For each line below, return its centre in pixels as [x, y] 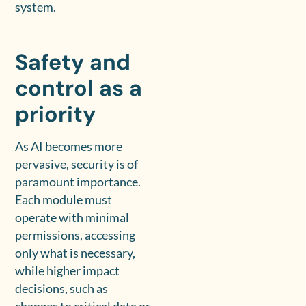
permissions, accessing [75, 236]
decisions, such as [62, 289]
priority [56, 114]
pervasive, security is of [77, 165]
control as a [79, 88]
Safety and [73, 62]
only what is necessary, [75, 253]
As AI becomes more [69, 147]
